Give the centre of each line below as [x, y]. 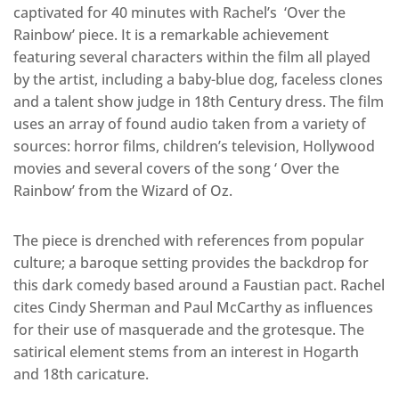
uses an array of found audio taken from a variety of [190, 123]
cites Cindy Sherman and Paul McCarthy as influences [193, 307]
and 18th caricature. [81, 374]
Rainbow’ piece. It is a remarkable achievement [171, 34]
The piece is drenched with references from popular [189, 240]
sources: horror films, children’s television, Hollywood [194, 146]
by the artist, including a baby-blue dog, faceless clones [198, 79]
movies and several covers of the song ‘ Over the [176, 168]
